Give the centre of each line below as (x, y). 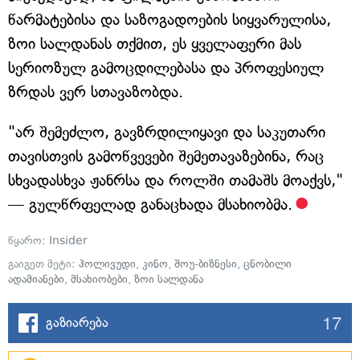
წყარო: (29, 241)
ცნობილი (268, 264)
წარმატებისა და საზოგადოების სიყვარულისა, (170, 20)
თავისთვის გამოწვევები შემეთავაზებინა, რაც (166, 157)
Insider (68, 241)
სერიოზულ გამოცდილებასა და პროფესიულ (166, 68)
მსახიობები (99, 280)
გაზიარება (77, 323)
